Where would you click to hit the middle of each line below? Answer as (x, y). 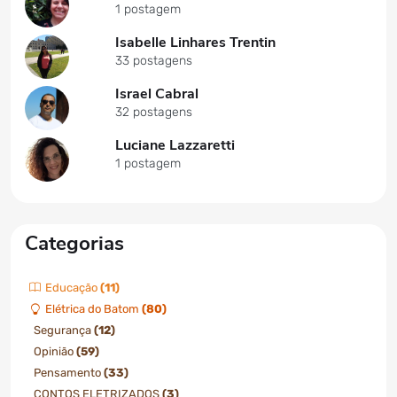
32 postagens (154, 112)
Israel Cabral (157, 94)
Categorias (74, 243)
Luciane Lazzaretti (175, 145)
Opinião (55, 351)
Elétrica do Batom (93, 309)
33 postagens (154, 61)
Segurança (64, 330)
